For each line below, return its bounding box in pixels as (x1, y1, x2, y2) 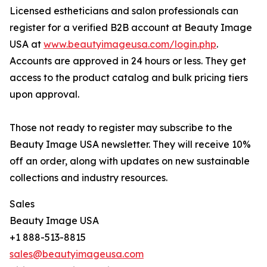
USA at (10, 38, 44, 51)
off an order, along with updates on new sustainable (10, 155, 250, 167)
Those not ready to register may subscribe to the (10, 122, 232, 134)
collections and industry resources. (10, 172, 167, 184)
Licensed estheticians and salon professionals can (10, 5, 238, 17)
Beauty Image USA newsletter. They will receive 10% (10, 138, 251, 151)
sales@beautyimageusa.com (10, 248, 144, 260)
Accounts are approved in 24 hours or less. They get (10, 55, 246, 67)
